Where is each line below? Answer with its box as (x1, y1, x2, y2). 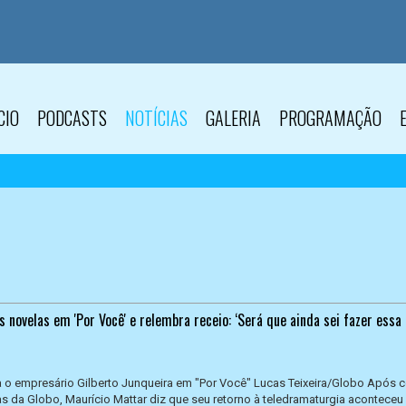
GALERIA (206, 104, 261, 131)
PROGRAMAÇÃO (279, 104, 382, 131)
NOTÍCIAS (125, 104, 188, 131)
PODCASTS (37, 104, 107, 131)
